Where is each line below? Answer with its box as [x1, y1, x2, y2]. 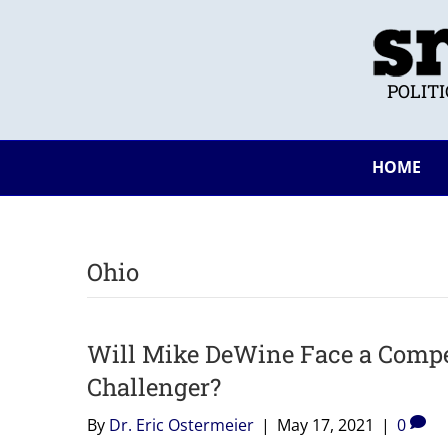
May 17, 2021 [277, 413, 374, 436]
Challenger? [87, 370, 221, 403]
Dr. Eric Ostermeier [109, 413, 254, 436]
